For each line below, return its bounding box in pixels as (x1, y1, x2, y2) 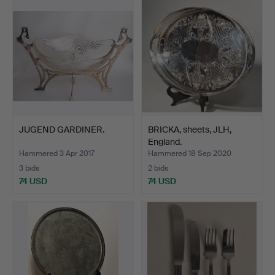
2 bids (148, 163, 168, 174)
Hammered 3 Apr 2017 (19, 149, 95, 159)
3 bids (19, 163, 39, 174)
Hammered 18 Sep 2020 (148, 149, 231, 159)
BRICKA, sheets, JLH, (148, 124, 231, 136)
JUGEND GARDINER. (19, 124, 104, 136)
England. (148, 136, 182, 148)
